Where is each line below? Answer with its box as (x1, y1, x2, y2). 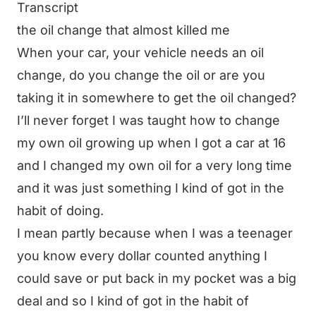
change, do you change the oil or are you (17, 68, 265, 83)
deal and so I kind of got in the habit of (17, 293, 249, 308)
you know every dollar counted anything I (17, 248, 267, 263)
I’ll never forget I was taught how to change (17, 113, 280, 128)
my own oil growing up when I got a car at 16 (17, 135, 286, 150)
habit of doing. (17, 203, 104, 218)
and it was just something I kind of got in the (17, 181, 284, 195)
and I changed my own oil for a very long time (17, 158, 292, 173)
